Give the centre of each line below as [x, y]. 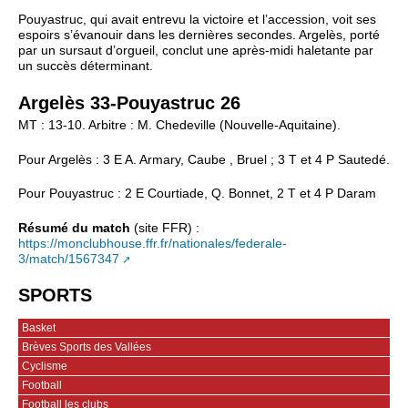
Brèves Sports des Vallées [87, 347]
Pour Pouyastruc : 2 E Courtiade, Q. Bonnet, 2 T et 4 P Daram [197, 194]
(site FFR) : [167, 228]
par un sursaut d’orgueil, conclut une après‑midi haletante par [196, 50]
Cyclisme [45, 366]
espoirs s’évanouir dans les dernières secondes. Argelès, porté [199, 35]
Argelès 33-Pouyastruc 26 [129, 103]
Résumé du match [76, 228]
